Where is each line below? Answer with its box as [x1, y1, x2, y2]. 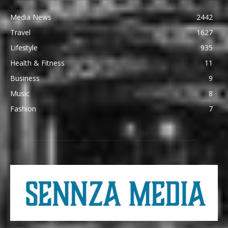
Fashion [10, 104, 36, 114]
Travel [10, 27, 31, 38]
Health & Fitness [10, 58, 65, 68]
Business [10, 73, 40, 83]
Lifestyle [10, 43, 38, 53]
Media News [10, 12, 51, 22]
